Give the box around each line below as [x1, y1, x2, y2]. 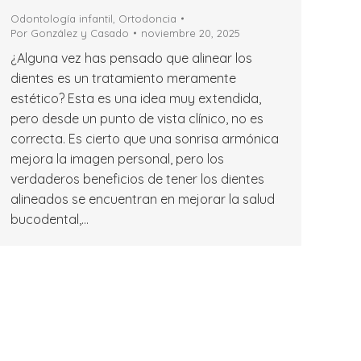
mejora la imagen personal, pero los [10, 150, 224, 167]
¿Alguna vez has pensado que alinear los [10, 49, 252, 66]
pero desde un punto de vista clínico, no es [10, 110, 263, 127]
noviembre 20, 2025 [141, 26, 240, 39]
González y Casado [31, 26, 129, 39]
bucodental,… [10, 210, 89, 227]
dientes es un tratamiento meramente [10, 69, 236, 86]
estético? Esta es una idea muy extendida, [10, 89, 261, 106]
